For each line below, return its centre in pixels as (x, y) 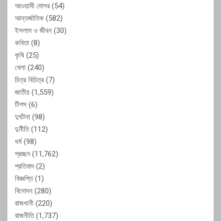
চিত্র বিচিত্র (29, 80)
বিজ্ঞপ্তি (24, 178)
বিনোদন (24, 191)
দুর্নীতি (22, 129)
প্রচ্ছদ (22, 154)
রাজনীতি (24, 215)
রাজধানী (24, 203)
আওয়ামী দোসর (32, 6)
